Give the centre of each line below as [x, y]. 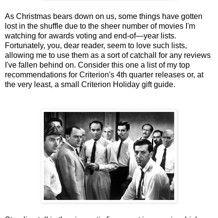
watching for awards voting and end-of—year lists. [91, 36]
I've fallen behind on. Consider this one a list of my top [97, 65]
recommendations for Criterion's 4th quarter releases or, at [104, 74]
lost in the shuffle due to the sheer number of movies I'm [100, 26]
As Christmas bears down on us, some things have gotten [104, 16]
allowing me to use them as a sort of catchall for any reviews [108, 55]
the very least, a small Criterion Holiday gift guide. [90, 84]
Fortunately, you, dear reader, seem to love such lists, [96, 45]
